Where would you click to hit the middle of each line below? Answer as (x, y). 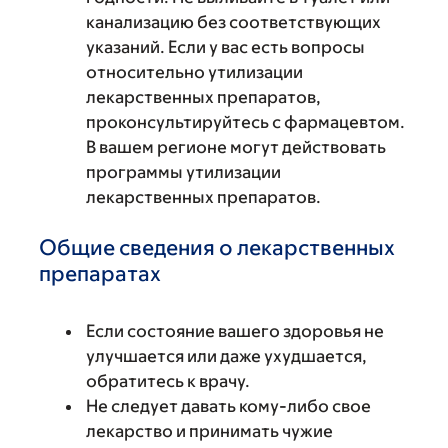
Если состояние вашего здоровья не (235, 330)
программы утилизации (183, 171)
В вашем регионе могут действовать (236, 146)
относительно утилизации (194, 71)
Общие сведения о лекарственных (217, 247)
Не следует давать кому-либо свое (228, 405)
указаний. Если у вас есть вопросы (225, 46)
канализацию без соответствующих (233, 21)
